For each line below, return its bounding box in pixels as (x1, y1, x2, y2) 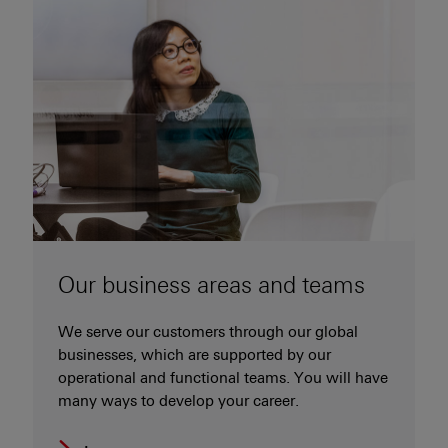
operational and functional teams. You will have (58, 368, 388, 387)
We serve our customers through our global (58, 322, 358, 341)
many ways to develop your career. (58, 391, 299, 410)
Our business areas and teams (58, 271, 365, 299)
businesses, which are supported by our (58, 345, 331, 364)
